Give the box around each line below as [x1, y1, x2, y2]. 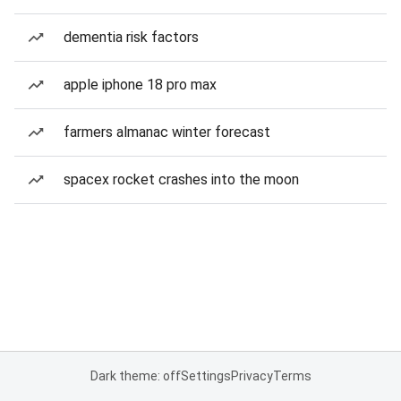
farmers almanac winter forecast [64, 124, 270, 141]
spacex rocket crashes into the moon [64, 171, 299, 188]
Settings [180, 369, 231, 383]
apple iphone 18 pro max [64, 76, 217, 93]
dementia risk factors [64, 29, 199, 46]
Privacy [230, 369, 273, 383]
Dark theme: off [90, 369, 181, 383]
